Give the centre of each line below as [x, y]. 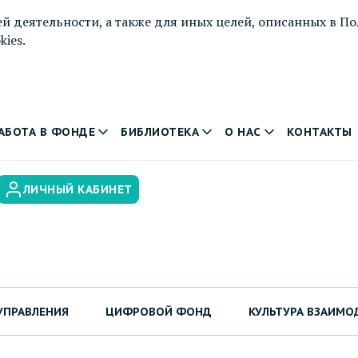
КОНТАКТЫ [319, 132]
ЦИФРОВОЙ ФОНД [159, 311]
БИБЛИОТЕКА [160, 132]
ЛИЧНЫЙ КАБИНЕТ [78, 189]
